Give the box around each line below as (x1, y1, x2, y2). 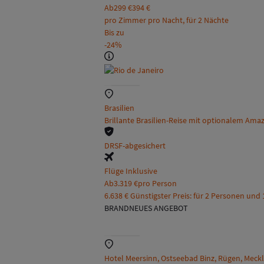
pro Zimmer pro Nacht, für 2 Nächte (104, 15, 229, 26)
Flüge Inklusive (104, 166, 157, 177)
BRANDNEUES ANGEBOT (104, 203, 188, 214)
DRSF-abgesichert (104, 140, 166, 151)
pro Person (138, 178, 177, 189)
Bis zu (104, 27, 124, 38)
